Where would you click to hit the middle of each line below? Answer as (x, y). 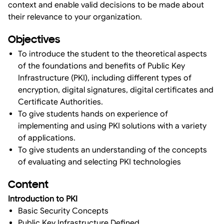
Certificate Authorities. (61, 102)
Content (28, 185)
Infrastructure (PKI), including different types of (105, 78)
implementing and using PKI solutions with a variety (112, 126)
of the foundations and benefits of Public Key (101, 66)
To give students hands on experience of (93, 114)
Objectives (34, 40)
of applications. (48, 138)
